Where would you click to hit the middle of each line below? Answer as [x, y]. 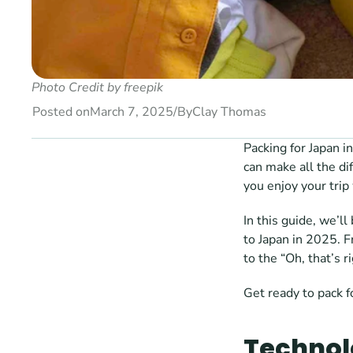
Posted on [61, 112]
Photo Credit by [78, 87]
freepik [145, 87]
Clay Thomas [229, 112]
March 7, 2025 [132, 112]
